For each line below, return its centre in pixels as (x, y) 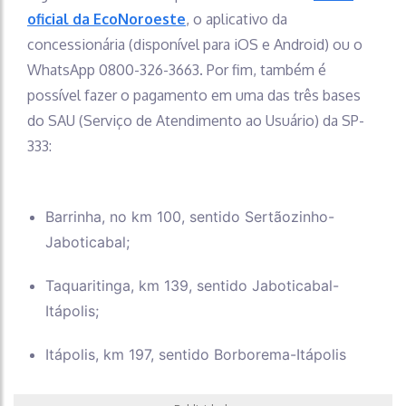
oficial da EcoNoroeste (106, 19)
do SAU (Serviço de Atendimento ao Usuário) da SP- (196, 121)
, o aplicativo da (237, 19)
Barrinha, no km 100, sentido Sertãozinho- (190, 217)
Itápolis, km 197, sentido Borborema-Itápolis (196, 354)
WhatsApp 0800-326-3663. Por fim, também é (177, 70)
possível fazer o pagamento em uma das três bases (194, 95)
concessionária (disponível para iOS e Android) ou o (195, 44)
